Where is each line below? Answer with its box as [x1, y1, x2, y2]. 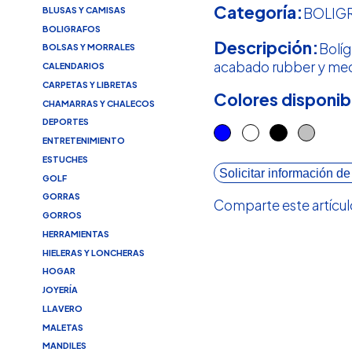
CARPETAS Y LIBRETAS [42, 79, 137, 90]
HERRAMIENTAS [42, 228, 109, 239]
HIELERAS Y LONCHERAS [42, 247, 145, 258]
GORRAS [42, 191, 80, 202]
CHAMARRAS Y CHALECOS [42, 97, 155, 108]
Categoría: [214, 2, 304, 24]
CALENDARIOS [42, 60, 104, 71]
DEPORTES [42, 116, 89, 127]
